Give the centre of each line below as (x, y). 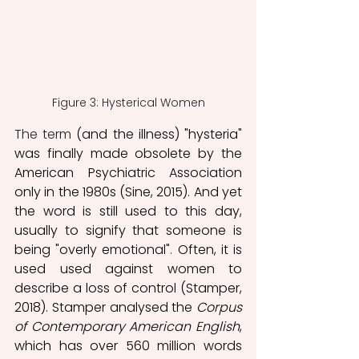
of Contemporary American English (127, 327)
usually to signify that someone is (128, 231)
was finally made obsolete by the (128, 154)
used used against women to (128, 269)
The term (43, 135)
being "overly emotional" (93, 250)
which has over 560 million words (128, 346)
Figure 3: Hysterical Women (128, 103)
